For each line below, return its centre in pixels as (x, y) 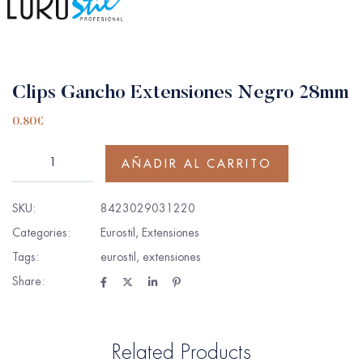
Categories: (41, 232)
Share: (28, 281)
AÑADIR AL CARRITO (197, 163)
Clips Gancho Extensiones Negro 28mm (181, 93)
